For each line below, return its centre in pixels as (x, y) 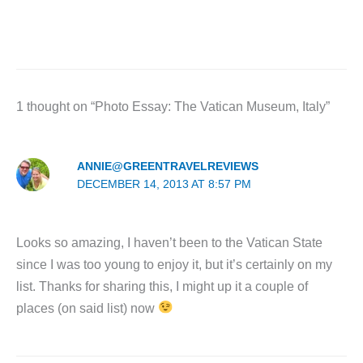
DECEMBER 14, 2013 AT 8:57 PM (164, 184)
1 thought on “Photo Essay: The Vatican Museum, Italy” (173, 107)
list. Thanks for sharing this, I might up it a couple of (162, 286)
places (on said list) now (87, 307)
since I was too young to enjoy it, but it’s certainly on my (174, 264)
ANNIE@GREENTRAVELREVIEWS (168, 166)
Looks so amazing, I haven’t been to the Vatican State (169, 242)
